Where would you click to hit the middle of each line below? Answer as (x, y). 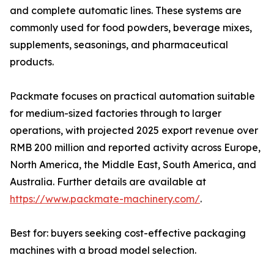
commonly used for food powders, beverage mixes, (131, 28)
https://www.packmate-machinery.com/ (105, 199)
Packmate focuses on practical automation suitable (132, 96)
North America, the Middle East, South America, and (133, 165)
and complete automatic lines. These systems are (126, 10)
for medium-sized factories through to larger (116, 113)
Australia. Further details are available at (108, 182)
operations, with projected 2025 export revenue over (134, 130)
